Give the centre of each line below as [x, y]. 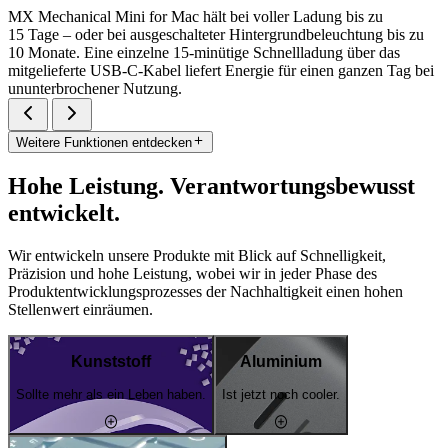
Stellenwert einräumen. [80, 309]
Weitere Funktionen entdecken [104, 143]
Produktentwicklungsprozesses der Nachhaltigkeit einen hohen [205, 291]
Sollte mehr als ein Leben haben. [111, 395]
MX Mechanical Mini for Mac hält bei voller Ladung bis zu [195, 16]
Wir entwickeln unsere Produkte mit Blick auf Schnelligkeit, [197, 255]
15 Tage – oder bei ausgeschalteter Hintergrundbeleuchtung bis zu [216, 34]
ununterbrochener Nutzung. [95, 88]
